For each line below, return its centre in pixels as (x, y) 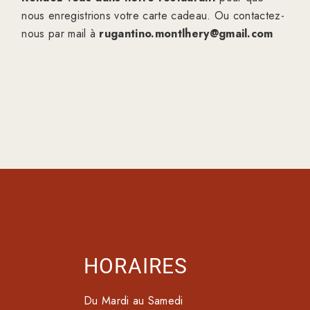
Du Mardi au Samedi (133, 301)
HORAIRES (136, 266)
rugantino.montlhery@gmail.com (186, 34)
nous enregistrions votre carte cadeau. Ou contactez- (153, 16)
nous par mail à (61, 34)
